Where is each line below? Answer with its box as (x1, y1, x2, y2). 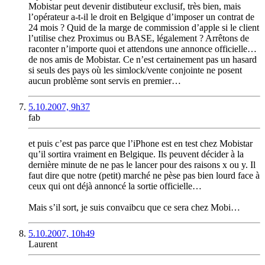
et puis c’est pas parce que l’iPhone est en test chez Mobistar (28, 138, 253, 149)
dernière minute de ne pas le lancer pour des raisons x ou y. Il (28, 160, 256, 170)
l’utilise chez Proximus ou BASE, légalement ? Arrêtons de (28, 33, 249, 44)
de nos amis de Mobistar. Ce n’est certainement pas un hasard (28, 54, 257, 65)
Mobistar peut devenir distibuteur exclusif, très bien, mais (28, 1, 241, 12)
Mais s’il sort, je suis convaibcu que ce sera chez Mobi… (28, 202, 240, 213)
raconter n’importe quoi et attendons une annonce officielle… (28, 44, 257, 54)
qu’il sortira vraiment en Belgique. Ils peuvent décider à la (28, 149, 244, 160)
